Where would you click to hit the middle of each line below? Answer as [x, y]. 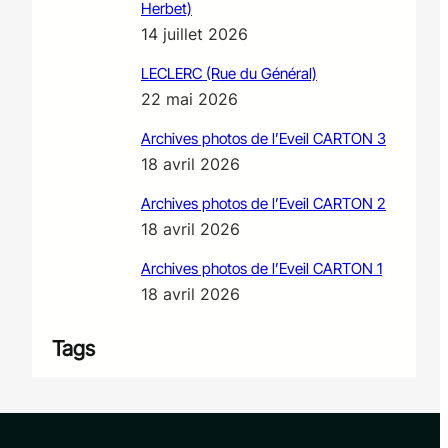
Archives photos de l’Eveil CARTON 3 [263, 139]
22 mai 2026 [189, 99]
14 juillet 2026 [194, 34]
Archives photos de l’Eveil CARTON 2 [263, 204]
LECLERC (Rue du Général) [228, 74]
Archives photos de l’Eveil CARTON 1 [261, 269]
